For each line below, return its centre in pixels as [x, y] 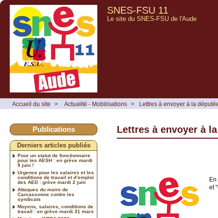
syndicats [29, 199]
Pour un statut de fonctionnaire [54, 155]
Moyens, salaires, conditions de [55, 207]
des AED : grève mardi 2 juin [52, 182]
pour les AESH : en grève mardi [55, 160]
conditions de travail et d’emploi [56, 177]
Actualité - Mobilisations [96, 104]
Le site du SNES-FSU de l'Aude [152, 19]
